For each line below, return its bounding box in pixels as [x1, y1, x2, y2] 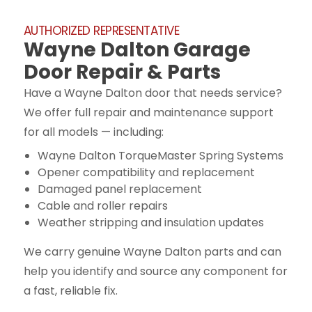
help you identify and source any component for [23, 263, 288, 279]
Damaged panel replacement [37, 180, 202, 197]
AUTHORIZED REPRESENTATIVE [23, 22, 180, 39]
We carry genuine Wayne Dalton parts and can [23, 243, 281, 260]
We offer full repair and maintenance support [23, 104, 274, 120]
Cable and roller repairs [37, 197, 168, 214]
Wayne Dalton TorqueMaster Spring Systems [37, 147, 283, 164]
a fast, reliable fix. [23, 282, 118, 299]
